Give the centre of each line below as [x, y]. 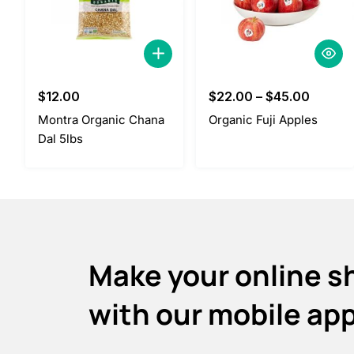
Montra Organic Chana [101, 119]
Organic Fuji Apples [263, 119]
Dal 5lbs [60, 138]
